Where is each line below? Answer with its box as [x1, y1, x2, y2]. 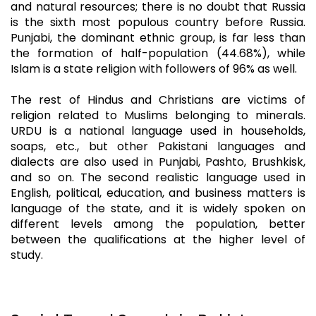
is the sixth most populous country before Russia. [11, 14, 305, 30]
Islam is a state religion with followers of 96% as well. [11, 61, 297, 77]
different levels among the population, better [11, 216, 305, 232]
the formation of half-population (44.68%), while [11, 45, 305, 61]
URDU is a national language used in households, [11, 123, 305, 139]
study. [11, 247, 43, 263]
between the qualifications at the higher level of [11, 231, 305, 248]
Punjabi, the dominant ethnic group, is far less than [11, 30, 305, 46]
